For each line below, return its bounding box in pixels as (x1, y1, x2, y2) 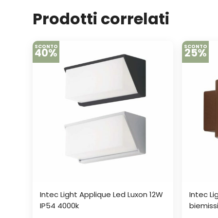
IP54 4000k (40, 200, 79, 211)
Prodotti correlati (33, 8, 169, 30)
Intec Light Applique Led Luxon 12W (40, 189, 163, 200)
